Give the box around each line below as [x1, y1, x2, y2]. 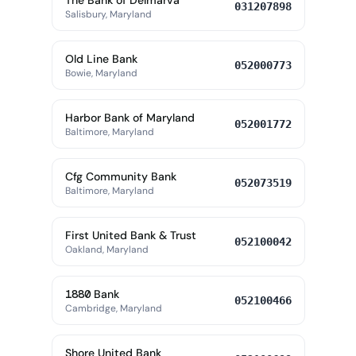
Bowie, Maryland [64, 67, 137, 79]
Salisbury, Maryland [64, 8, 152, 21]
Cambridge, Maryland [64, 302, 162, 315]
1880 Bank [64, 287, 119, 301]
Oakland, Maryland [64, 243, 149, 256]
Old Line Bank [64, 52, 137, 66]
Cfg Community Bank [64, 169, 176, 184]
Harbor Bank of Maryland [64, 110, 195, 125]
